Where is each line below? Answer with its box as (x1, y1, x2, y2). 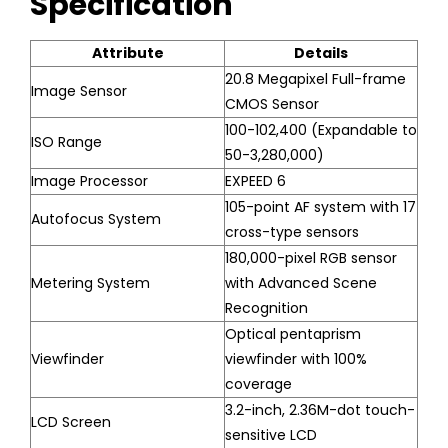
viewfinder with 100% (225, 348, 367, 369)
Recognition (225, 297, 308, 318)
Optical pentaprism (225, 323, 361, 344)
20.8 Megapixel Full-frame (225, 68, 406, 89)
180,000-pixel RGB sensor (225, 247, 397, 268)
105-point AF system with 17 (225, 196, 416, 217)
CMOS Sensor (225, 93, 319, 114)
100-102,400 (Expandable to (225, 119, 417, 140)
